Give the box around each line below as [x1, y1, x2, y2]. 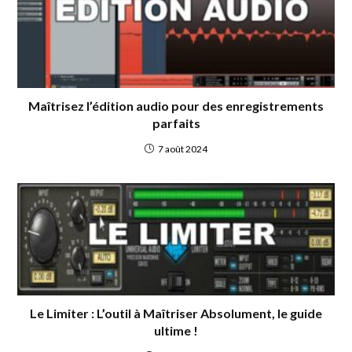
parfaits [152, 115, 200, 131]
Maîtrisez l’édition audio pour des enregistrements [28, 98, 324, 114]
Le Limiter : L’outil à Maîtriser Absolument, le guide [30, 305, 322, 321]
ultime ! [154, 322, 198, 338]
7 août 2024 [158, 143, 207, 156]
